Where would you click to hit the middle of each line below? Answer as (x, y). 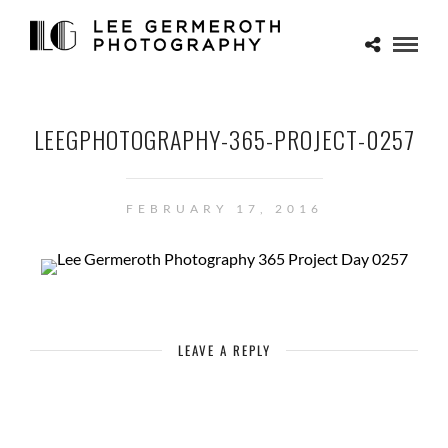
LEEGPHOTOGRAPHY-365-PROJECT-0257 (224, 139)
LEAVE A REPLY (224, 350)
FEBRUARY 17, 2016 (224, 208)
